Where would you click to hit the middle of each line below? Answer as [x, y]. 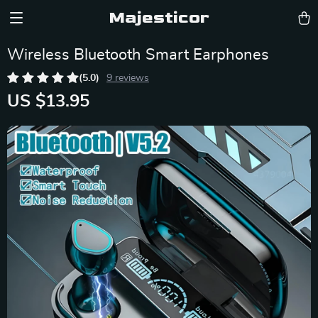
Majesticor [159, 17]
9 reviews [128, 78]
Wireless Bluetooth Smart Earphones [138, 55]
